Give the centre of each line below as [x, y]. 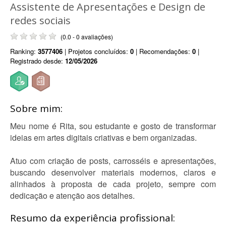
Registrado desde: [38, 61]
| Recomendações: [163, 51]
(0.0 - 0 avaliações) [87, 37]
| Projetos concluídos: [96, 51]
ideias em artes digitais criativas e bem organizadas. [103, 137]
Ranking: [24, 51]
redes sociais [40, 20]
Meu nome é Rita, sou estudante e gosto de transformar [113, 126]
